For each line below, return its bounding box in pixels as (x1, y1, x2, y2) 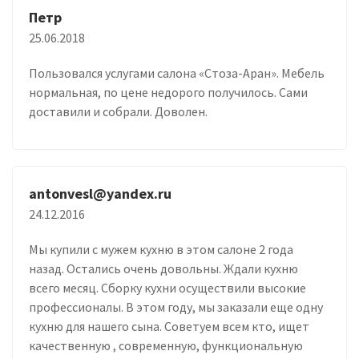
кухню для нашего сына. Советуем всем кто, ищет (29, 317, 309, 334)
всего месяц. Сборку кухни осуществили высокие (29, 279, 306, 296)
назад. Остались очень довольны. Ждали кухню (29, 260, 298, 276)
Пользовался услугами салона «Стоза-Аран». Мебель (29, 64, 325, 81)
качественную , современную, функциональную (29, 337, 303, 353)
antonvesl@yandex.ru (29, 184, 171, 203)
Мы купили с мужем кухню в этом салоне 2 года (29, 240, 293, 257)
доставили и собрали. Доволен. (29, 103, 208, 119)
